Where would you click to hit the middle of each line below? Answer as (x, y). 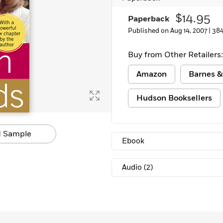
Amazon (152, 74)
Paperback (149, 19)
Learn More (37, 8)
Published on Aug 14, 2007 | (170, 31)
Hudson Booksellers (174, 98)
